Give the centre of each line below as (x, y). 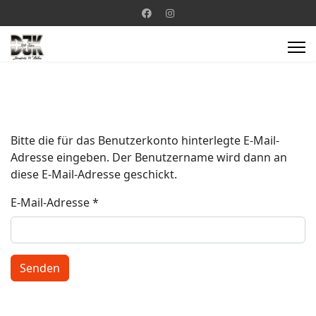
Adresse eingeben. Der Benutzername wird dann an (149, 157)
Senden (40, 268)
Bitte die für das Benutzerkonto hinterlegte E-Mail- (145, 140)
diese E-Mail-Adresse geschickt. (94, 174)
